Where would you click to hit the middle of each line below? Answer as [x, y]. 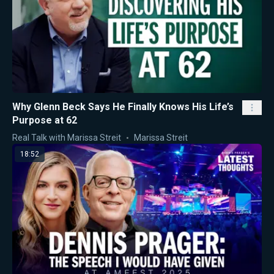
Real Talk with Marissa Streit [67, 138]
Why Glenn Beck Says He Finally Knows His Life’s [123, 107]
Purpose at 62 [45, 120]
